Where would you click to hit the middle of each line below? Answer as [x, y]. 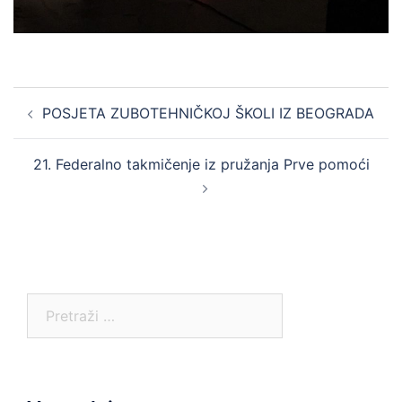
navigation [68, 124]
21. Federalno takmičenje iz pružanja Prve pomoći [201, 165]
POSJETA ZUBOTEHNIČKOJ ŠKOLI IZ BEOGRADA [208, 114]
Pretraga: [57, 305]
